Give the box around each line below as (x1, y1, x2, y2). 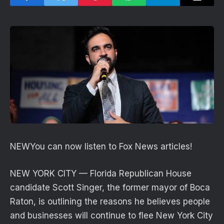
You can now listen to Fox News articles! (30, 141, 192, 152)
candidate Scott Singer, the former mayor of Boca (10, 182, 210, 193)
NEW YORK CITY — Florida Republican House (10, 168, 191, 179)
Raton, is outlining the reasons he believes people (10, 196, 210, 207)
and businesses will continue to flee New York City (10, 210, 213, 221)
